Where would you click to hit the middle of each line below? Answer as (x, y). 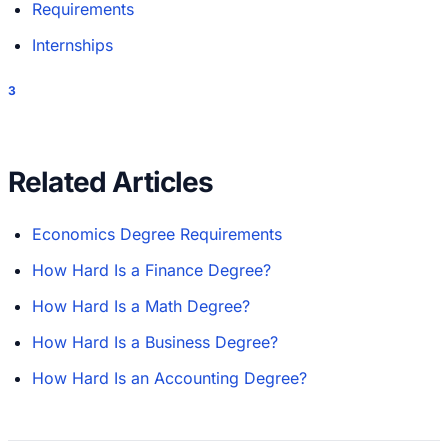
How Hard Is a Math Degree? (141, 306)
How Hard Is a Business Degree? (155, 342)
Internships (72, 45)
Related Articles (111, 182)
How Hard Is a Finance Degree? (151, 270)
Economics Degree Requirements (157, 234)
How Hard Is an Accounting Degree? (169, 378)
